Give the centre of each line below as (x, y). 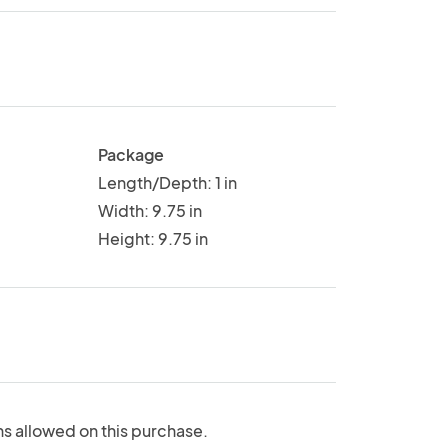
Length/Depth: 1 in (167, 182)
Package (130, 154)
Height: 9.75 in (152, 238)
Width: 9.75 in (149, 210)
